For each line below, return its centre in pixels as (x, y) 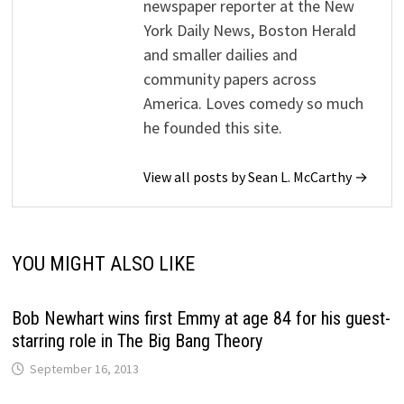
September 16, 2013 (85, 369)
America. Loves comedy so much (254, 104)
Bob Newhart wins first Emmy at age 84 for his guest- (202, 319)
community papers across (230, 79)
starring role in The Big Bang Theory (138, 341)
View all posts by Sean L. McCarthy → (256, 177)
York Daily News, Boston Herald (250, 31)
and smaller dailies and (221, 55)
